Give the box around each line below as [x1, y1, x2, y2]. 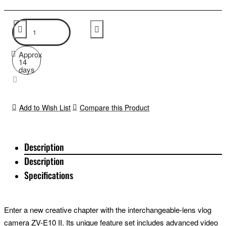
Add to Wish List [19, 102, 71, 113]
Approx [18, 48, 42, 60]
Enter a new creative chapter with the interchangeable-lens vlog [4, 204, 211, 215]
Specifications [24, 168, 73, 182]
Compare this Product [80, 102, 149, 113]
